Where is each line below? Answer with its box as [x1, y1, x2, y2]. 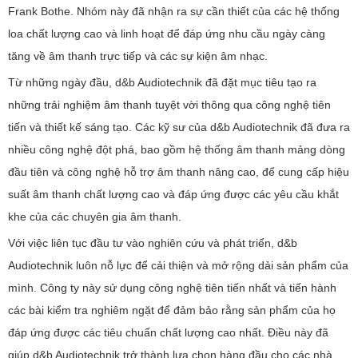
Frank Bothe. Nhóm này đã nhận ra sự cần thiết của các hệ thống [8, 5, 340, 18]
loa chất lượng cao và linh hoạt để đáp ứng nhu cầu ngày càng [8, 27, 325, 40]
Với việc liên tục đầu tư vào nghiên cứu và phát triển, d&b [8, 237, 297, 249]
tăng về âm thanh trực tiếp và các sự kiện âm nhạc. [8, 50, 268, 62]
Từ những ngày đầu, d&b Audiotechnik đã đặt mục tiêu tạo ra [8, 76, 316, 89]
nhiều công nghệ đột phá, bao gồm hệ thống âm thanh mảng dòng [8, 143, 345, 156]
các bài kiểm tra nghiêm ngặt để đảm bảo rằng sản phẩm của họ [8, 304, 336, 316]
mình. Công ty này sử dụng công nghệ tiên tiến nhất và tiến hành [8, 281, 336, 294]
